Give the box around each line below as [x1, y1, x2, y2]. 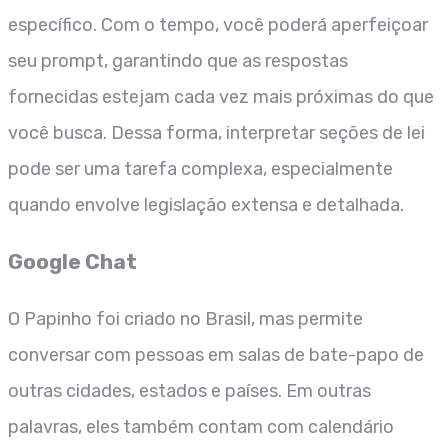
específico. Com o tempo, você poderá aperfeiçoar [8, 13, 428, 36]
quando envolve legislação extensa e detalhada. [8, 193, 404, 216]
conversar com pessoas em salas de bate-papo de [8, 343, 424, 366]
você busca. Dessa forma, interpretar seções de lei [8, 121, 425, 144]
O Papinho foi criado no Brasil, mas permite [8, 307, 363, 330]
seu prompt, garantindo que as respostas [8, 49, 348, 72]
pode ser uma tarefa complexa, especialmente [8, 157, 393, 180]
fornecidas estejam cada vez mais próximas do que [8, 85, 434, 108]
